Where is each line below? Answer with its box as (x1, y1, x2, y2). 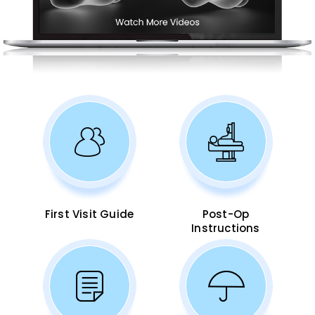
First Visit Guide (44, 206, 134, 221)
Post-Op (202, 206, 250, 221)
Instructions (191, 220, 260, 236)
